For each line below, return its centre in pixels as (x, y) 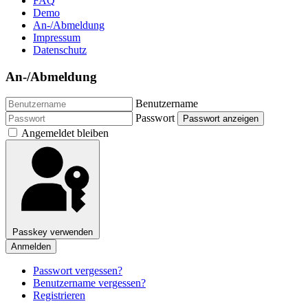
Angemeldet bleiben (65, 133)
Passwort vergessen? (78, 271)
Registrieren (59, 296)
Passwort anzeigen (221, 119)
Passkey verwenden (53, 232)
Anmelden (31, 247)
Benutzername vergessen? (89, 283)
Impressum (57, 37)
